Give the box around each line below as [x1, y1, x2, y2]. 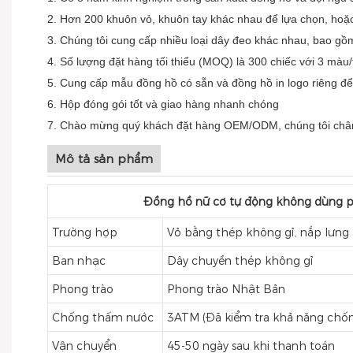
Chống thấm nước [51, 310, 154, 325]
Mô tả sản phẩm [55, 151, 153, 166]
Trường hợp [51, 225, 117, 240]
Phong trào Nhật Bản [166, 282, 285, 296]
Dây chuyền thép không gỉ [166, 254, 314, 268]
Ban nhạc [51, 254, 106, 268]
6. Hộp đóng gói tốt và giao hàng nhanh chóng [47, 98, 279, 110]
